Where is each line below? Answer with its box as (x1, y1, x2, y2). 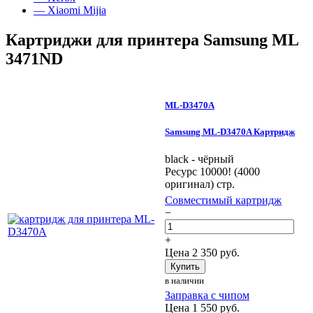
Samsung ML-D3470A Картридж (165, 126, 295, 138)
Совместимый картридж (165, 194, 282, 206)
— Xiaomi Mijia (34, 4, 106, 16)
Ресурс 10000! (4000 (165, 166, 260, 178)
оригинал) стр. (165, 178, 235, 191)
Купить (170, 261, 200, 272)
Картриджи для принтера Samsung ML (6, 30, 298, 49)
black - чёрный (165, 153, 237, 166)
